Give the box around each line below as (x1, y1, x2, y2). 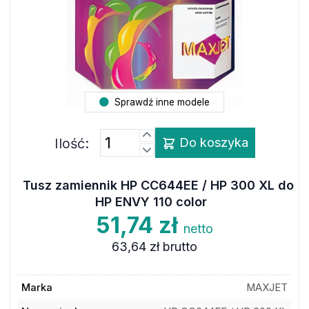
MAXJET (246, 281, 288, 294)
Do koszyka (175, 134, 248, 150)
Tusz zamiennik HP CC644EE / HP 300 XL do (22, 178, 294, 192)
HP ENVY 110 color (95, 195, 207, 209)
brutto (162, 239, 197, 254)
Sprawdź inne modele (112, 96, 210, 108)
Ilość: (54, 134, 89, 152)
